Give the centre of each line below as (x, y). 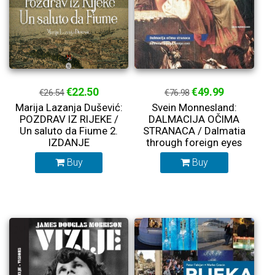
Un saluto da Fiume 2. (69, 131)
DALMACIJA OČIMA (194, 119)
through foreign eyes (194, 142)
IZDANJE (69, 142)
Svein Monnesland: (194, 107)
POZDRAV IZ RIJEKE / (69, 119)
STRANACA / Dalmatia (194, 131)
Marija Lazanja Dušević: (69, 107)
